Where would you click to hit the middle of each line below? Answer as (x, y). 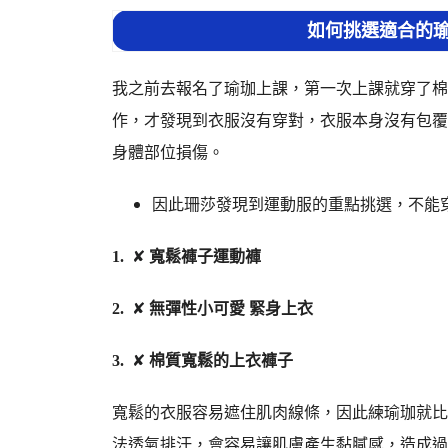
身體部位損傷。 (168, 152)
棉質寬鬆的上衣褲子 (219, 360)
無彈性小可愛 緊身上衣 (229, 308)
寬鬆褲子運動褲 (203, 256)
